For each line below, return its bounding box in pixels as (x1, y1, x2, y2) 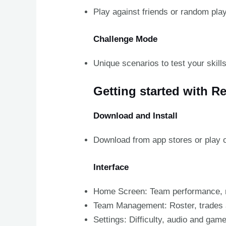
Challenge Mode (93, 34, 158, 44)
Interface (93, 162, 129, 172)
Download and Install (93, 111, 178, 121)
